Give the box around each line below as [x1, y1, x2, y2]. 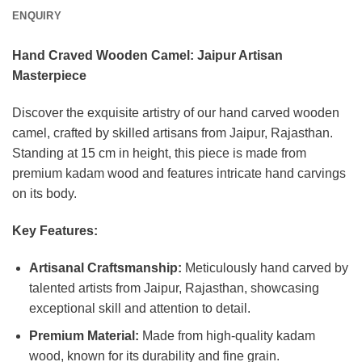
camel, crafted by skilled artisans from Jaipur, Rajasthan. [12, 126, 333, 141]
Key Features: [12, 223, 98, 238]
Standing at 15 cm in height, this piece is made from [12, 146, 306, 161]
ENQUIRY [12, 10, 61, 23]
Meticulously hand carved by [181, 260, 348, 275]
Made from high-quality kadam [138, 329, 315, 343]
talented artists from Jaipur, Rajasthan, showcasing [28, 280, 319, 295]
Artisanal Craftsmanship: [28, 260, 182, 275]
